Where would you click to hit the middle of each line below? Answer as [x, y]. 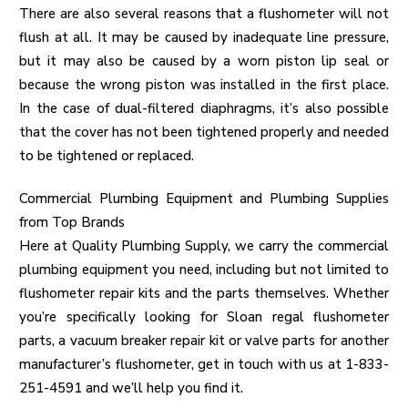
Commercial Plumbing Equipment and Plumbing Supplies [204, 199]
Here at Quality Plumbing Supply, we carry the [168, 246]
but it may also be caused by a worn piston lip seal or [204, 61]
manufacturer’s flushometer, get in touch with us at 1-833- [204, 365]
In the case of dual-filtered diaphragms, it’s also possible [204, 109]
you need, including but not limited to [268, 270]
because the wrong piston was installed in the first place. [204, 85]
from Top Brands [72, 223]
